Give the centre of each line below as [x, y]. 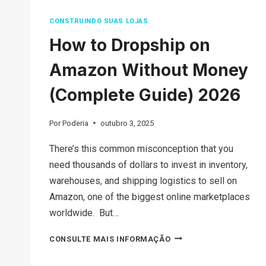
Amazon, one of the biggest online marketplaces [150, 197]
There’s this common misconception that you [141, 148]
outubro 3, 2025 [127, 123]
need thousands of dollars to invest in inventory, [148, 164]
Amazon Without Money [149, 70]
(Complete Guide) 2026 [147, 95]
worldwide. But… [84, 213]
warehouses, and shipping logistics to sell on [143, 180]
